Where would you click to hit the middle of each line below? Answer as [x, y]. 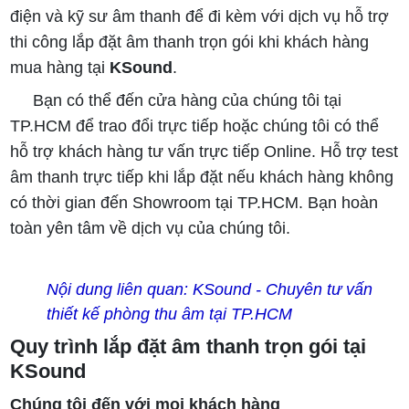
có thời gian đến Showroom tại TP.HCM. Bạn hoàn [194, 202]
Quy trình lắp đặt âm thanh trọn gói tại [189, 346]
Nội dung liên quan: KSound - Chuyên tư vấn [210, 289]
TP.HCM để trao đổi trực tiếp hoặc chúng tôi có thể [195, 126]
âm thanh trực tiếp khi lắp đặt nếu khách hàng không [202, 177]
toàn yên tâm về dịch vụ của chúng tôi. [151, 228]
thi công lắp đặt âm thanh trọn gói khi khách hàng [190, 42]
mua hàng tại [60, 67]
